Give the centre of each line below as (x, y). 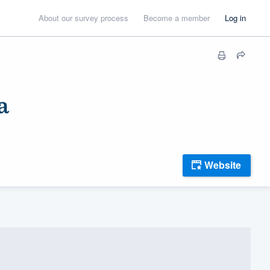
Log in (235, 18)
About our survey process (83, 18)
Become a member (177, 18)
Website (223, 165)
